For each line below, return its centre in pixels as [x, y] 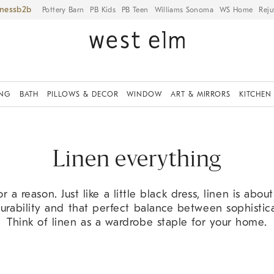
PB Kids [103, 9]
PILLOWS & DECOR [83, 94]
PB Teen [135, 9]
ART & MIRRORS [201, 94]
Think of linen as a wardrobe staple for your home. [137, 222]
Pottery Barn [63, 9]
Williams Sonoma [184, 9]
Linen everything [137, 161]
